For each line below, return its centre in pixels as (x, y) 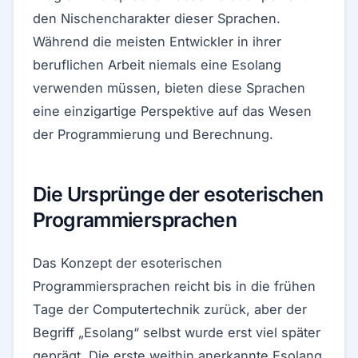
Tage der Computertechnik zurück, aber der (170, 309)
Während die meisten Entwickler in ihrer (157, 42)
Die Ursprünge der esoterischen (178, 194)
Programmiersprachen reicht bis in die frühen (174, 286)
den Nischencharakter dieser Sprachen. (157, 18)
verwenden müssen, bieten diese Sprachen (169, 88)
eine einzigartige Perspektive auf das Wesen (172, 111)
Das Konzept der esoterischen (127, 263)
